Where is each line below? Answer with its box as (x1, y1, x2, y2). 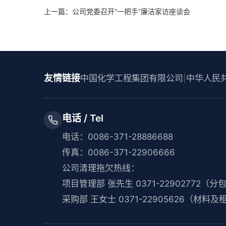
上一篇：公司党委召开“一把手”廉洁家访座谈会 (44, 7, 191, 16)
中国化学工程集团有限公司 (80, 73, 184, 83)
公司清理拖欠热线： (62, 163, 140, 173)
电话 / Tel (62, 112, 104, 124)
